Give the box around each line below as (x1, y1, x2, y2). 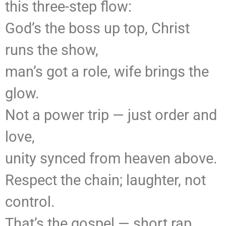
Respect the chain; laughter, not (5, 172, 206, 189)
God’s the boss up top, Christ (5, 20, 190, 37)
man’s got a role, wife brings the (5, 63, 209, 81)
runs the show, (5, 41, 98, 59)
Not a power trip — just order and (5, 106, 217, 124)
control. (5, 193, 55, 211)
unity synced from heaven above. (5, 150, 217, 167)
